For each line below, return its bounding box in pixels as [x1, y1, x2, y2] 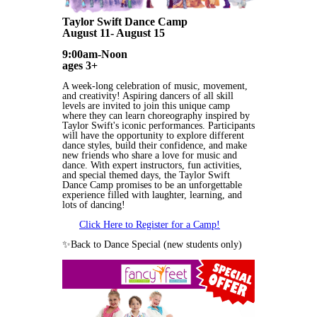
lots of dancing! [62, 199, 125, 210]
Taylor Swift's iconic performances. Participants [62, 120, 255, 131]
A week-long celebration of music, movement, [62, 80, 248, 91]
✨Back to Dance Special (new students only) [62, 238, 245, 250]
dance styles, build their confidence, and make [62, 139, 247, 151]
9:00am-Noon [62, 47, 127, 60]
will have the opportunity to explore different [62, 129, 244, 141]
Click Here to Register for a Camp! [79, 219, 220, 230]
